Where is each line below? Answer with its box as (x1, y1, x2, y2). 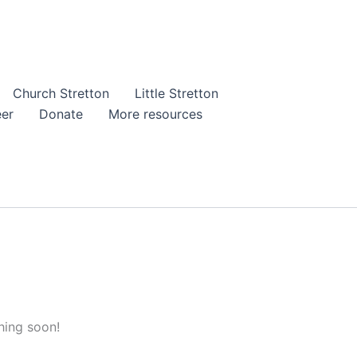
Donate (38, 106, 83, 123)
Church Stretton (13, 85, 110, 102)
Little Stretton (135, 85, 219, 102)
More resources (108, 106, 202, 123)
